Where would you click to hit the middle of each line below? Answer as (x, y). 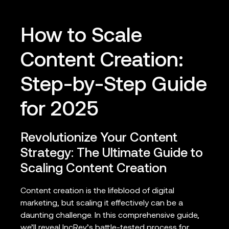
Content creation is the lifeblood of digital (97, 191)
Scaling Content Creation (94, 169)
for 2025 (60, 111)
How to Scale (81, 37)
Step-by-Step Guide (114, 86)
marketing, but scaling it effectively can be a (102, 204)
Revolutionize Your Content (99, 139)
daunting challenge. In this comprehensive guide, (110, 216)
